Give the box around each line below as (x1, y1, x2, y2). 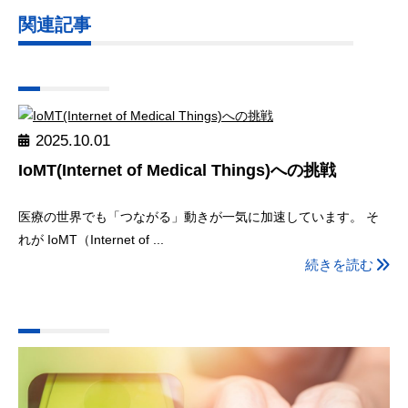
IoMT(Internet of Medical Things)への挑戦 (18, 161, 336, 180)
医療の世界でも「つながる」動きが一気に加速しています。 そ (18, 209, 379, 224)
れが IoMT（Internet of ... (18, 231, 164, 247)
